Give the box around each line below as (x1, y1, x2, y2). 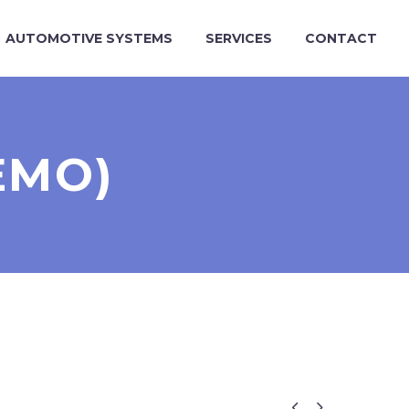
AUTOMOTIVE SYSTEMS (5, 30, 173, 47)
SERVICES (205, 30, 272, 47)
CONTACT (305, 30, 377, 47)
